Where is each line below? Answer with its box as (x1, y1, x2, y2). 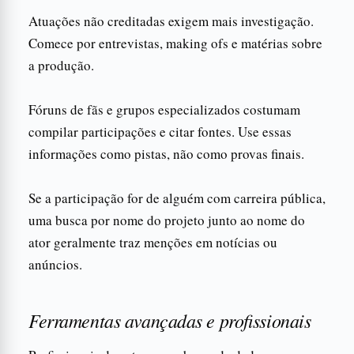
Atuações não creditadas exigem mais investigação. (28, 11, 314, 30)
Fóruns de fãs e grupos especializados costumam (28, 100, 300, 119)
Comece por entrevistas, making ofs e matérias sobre (28, 33, 322, 52)
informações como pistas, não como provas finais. (28, 144, 304, 163)
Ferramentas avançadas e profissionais (28, 307, 311, 333)
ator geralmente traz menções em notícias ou (28, 232, 277, 251)
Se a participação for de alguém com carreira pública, (28, 188, 326, 207)
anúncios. (28, 254, 82, 273)
